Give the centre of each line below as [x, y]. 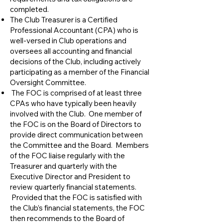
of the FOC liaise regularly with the [67, 156]
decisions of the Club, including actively [75, 61]
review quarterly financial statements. [73, 187]
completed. [29, 9]
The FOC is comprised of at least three [76, 93]
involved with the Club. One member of [76, 114]
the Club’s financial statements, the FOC [77, 208]
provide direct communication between [76, 135]
